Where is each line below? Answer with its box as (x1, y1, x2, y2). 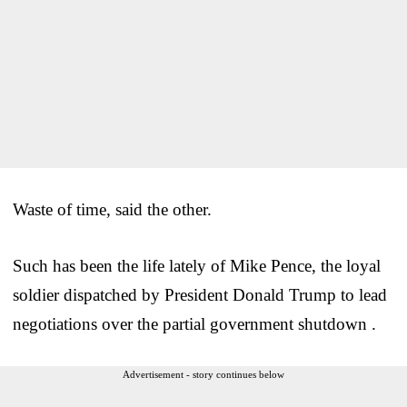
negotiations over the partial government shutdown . (13, 313, 376, 333)
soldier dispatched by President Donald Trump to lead (13, 284, 387, 304)
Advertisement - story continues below (123, 368, 284, 380)
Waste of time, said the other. (13, 199, 212, 219)
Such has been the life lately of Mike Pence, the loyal (13, 255, 381, 275)
